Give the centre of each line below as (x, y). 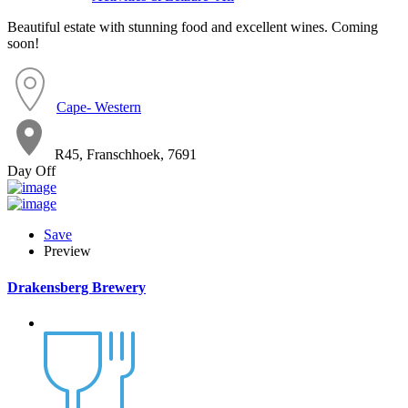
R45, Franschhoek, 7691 (126, 155)
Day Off (31, 171)
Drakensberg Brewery (76, 287)
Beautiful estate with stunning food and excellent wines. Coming (193, 27)
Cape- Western (99, 107)
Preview (67, 251)
